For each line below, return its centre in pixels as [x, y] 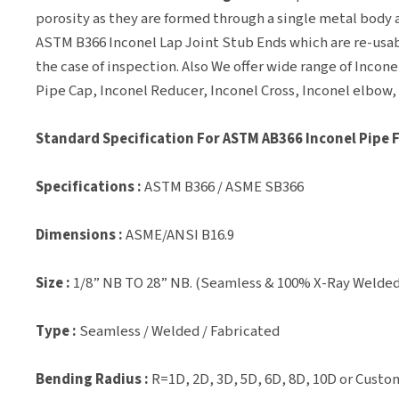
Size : [53, 283]
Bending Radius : [92, 379]
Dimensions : [79, 235]
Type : [56, 331]
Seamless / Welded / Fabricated [178, 331]
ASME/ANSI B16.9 [179, 235]
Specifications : [89, 187]
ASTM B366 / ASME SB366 [223, 187]
